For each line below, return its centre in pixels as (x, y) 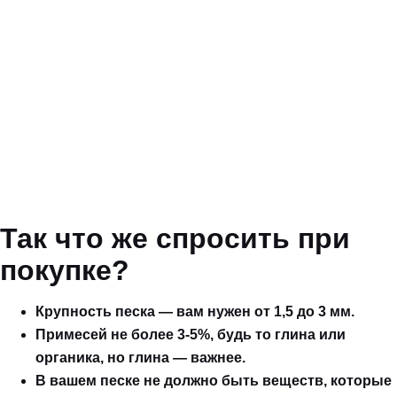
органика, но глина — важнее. (140, 357)
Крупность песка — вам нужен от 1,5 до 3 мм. (195, 311)
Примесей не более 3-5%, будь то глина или (191, 334)
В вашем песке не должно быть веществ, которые (214, 380)
